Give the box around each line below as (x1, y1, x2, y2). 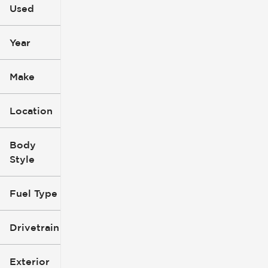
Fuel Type (10, 187, 57, 199)
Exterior (10, 255, 50, 267)
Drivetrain (10, 221, 59, 233)
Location (10, 105, 53, 116)
